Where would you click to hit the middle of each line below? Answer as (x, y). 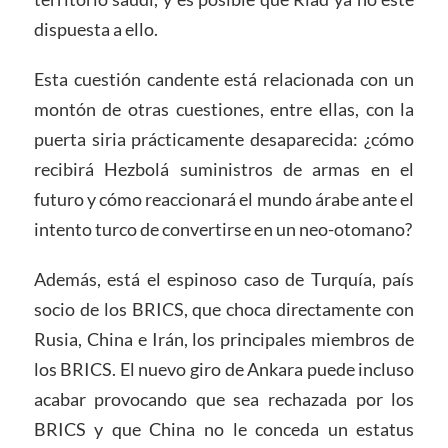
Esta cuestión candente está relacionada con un (224, 79)
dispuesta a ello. (95, 29)
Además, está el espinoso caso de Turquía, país (224, 278)
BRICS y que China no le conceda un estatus (224, 428)
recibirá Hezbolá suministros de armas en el (224, 169)
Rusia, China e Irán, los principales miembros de (224, 338)
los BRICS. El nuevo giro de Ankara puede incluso (224, 368)
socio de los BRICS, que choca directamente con (224, 308)
